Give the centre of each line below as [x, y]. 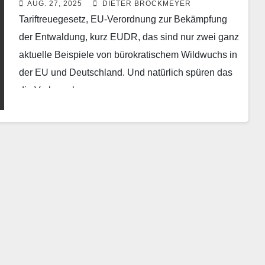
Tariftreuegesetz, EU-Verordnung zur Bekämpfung [123, 19]
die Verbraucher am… [64, 90]
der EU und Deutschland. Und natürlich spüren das [125, 72]
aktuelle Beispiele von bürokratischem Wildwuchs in [128, 54]
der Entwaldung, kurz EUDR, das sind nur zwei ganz [129, 37]
